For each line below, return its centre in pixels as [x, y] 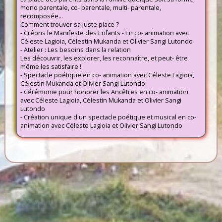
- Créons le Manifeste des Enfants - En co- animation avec [105, 33]
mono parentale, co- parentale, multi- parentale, [91, 8]
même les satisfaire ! [51, 67]
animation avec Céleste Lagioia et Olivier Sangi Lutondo [101, 126]
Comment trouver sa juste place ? [70, 25]
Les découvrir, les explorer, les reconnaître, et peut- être [104, 58]
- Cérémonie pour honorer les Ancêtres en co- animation [104, 92]
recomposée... [42, 16]
